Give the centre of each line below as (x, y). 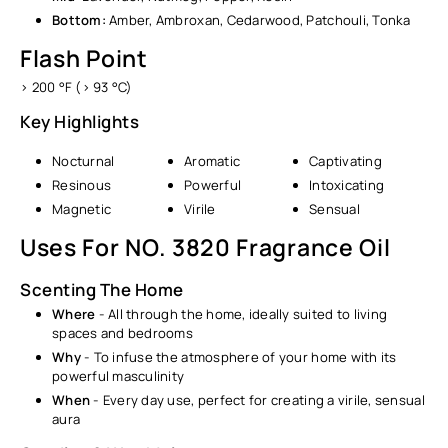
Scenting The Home (102, 290)
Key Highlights (80, 122)
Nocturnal (83, 160)
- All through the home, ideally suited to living (241, 313)
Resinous (82, 184)
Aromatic (212, 160)
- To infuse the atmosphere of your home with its (238, 356)
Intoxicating (347, 184)
